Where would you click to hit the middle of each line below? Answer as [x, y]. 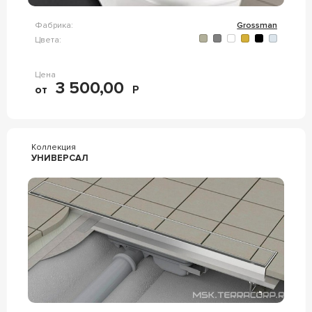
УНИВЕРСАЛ [60, 158]
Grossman [257, 25]
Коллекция [53, 147]
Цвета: [48, 40]
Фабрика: [54, 25]
